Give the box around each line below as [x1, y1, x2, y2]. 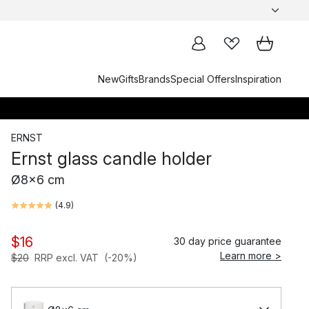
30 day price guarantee [174, 235, 281, 247]
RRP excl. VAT [34, 252, 99, 263]
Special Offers [170, 73, 235, 85]
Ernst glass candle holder [11, 148, 212, 169]
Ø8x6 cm [11, 172, 65, 187]
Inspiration [235, 73, 281, 85]
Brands [139, 73, 170, 85]
